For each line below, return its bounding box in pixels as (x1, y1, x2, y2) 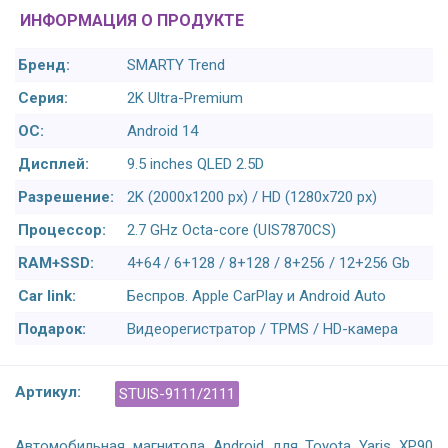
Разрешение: (18, 188, 114, 207)
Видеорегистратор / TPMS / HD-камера (127, 320, 398, 339)
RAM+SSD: (18, 254, 94, 273)
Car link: (18, 287, 76, 306)
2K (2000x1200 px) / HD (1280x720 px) (127, 188, 377, 207)
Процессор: (18, 221, 106, 240)
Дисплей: (18, 155, 89, 174)
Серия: (18, 89, 68, 108)
